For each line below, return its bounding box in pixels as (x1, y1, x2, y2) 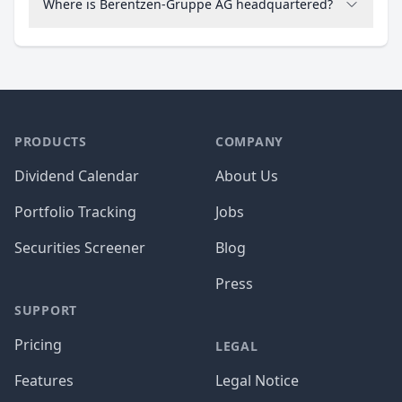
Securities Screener (14, 238, 145, 258)
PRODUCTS (14, 133, 87, 150)
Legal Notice (215, 371, 299, 390)
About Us (215, 166, 278, 186)
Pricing (14, 335, 62, 354)
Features (14, 371, 74, 390)
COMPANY (215, 133, 284, 150)
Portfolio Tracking (14, 202, 136, 222)
